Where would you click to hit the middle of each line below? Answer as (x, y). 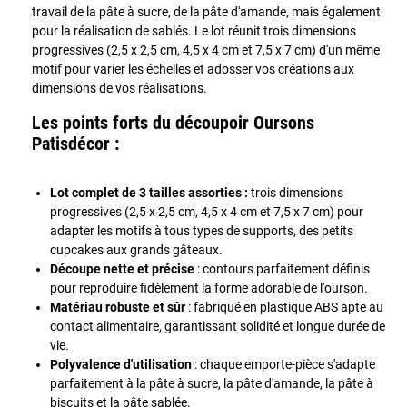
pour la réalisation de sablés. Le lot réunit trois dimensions (194, 30)
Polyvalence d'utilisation (121, 364)
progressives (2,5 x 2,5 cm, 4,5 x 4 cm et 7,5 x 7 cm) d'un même (206, 50)
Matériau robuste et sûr (118, 307)
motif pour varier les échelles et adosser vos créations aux (193, 69)
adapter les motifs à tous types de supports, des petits (202, 230)
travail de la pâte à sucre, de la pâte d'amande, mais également (206, 11)
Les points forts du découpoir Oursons (173, 123)
